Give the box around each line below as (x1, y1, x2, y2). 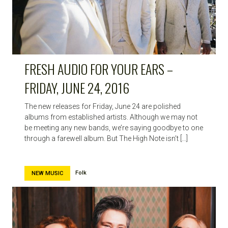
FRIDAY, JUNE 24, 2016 (24, 78, 129, 98)
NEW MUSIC (32, 170, 63, 177)
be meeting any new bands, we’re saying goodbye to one (24, 124, 203, 132)
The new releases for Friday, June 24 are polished (24, 102, 181, 111)
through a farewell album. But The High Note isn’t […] (24, 134, 188, 143)
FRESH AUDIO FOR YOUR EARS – (24, 59, 173, 79)
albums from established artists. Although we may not (24, 113, 197, 122)
